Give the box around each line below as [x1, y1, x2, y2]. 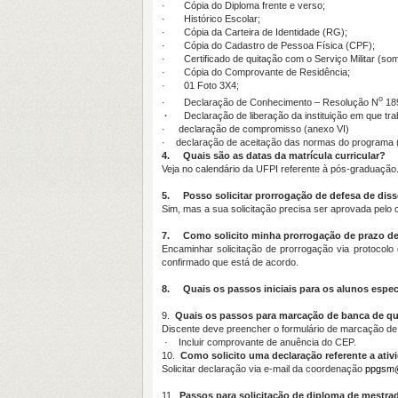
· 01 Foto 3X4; [162, 80, 239, 91]
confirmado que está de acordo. [162, 256, 298, 267]
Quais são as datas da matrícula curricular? [183, 149, 386, 161]
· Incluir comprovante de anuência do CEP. [162, 336, 359, 347]
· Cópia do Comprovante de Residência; [162, 67, 350, 77]
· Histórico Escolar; [162, 13, 260, 24]
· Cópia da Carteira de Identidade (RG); [162, 27, 347, 37]
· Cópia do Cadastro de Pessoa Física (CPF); [162, 40, 375, 51]
